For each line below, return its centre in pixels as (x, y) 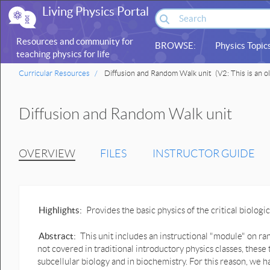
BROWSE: (176, 46)
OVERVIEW (47, 154)
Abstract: (57, 236)
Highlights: (60, 210)
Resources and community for (75, 41)
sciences (33, 67)
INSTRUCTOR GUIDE (204, 154)
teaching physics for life (63, 54)
